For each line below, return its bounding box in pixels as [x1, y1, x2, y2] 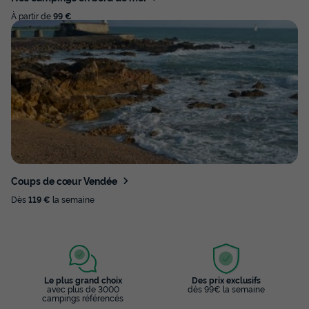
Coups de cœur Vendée [11, 173, 117, 187]
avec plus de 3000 [46, 282, 119, 295]
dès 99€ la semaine [188, 282, 265, 295]
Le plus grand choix [43, 273, 122, 286]
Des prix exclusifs [192, 273, 261, 286]
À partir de [11, 10, 53, 22]
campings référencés [42, 291, 123, 303]
